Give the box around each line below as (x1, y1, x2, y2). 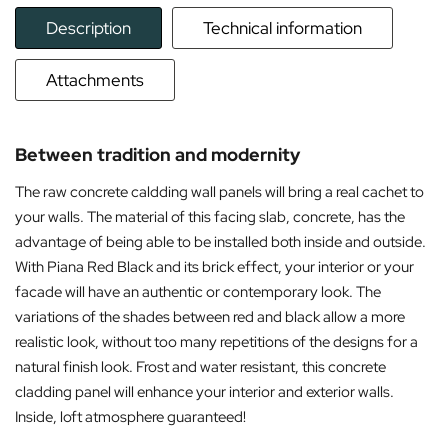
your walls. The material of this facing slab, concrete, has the (15, 207, 405, 227)
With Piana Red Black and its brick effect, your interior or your (15, 257, 414, 277)
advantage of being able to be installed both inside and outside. (15, 232, 426, 252)
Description (46, 17, 131, 39)
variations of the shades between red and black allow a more (15, 307, 405, 327)
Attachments (46, 69, 144, 91)
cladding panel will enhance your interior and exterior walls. (15, 382, 394, 402)
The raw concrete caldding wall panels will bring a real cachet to (15, 182, 424, 202)
